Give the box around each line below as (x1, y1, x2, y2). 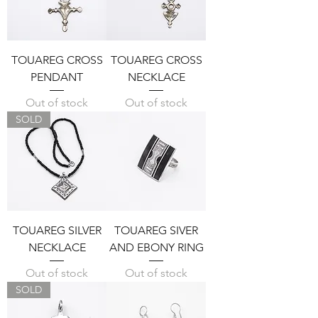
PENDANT (31, 70, 83, 84)
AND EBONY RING (109, 241, 204, 255)
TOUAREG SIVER (114, 224, 198, 238)
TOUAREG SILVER (12, 224, 102, 238)
